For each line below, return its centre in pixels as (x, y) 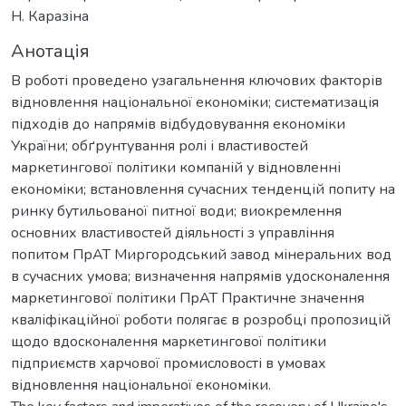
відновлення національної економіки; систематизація (195, 102)
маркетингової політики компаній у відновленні (176, 167)
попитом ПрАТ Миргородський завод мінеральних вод (201, 254)
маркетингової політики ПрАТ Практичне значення (188, 298)
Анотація (50, 51)
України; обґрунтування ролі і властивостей (159, 145)
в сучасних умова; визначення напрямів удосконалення (200, 276)
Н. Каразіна (50, 16)
